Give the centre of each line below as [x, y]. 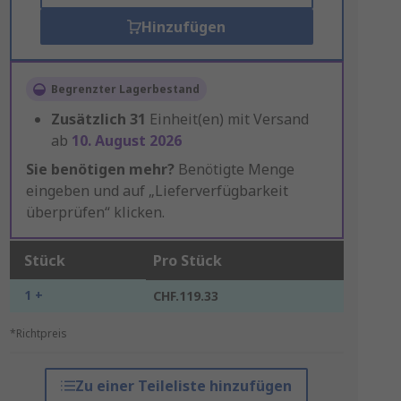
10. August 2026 [126, 141]
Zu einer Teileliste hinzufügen [184, 386]
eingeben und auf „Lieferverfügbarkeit [157, 191]
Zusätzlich [88, 119]
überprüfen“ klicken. [95, 212]
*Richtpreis [38, 333]
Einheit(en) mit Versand [229, 119]
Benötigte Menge [234, 169]
